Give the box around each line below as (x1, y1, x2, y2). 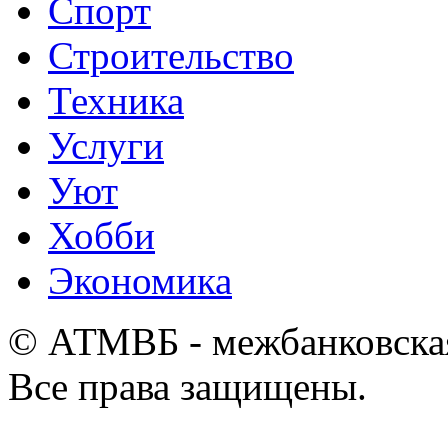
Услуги (48, 124, 164, 168)
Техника (48, 79, 184, 123)
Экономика (48, 259, 232, 303)
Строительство (48, 34, 294, 78)
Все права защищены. (8, 365, 367, 409)
